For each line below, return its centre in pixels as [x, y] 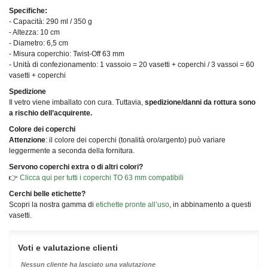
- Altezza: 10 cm [34, 33]
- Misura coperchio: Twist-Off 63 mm [67, 54]
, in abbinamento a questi [210, 205]
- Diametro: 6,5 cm [39, 43]
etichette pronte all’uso [133, 205]
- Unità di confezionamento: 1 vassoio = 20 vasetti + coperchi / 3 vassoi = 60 [132, 65]
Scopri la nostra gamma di [52, 205]
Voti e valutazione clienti [68, 248]
